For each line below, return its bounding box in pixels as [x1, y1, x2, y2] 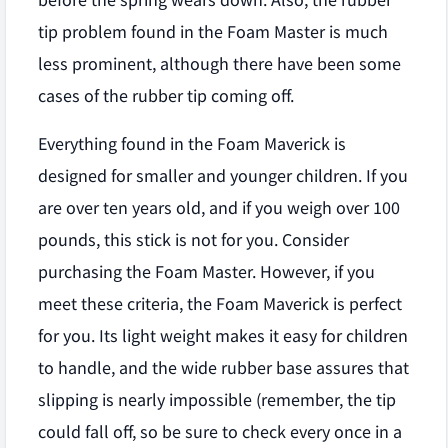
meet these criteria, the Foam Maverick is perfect [38, 293, 402, 315]
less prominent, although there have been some [38, 53, 401, 75]
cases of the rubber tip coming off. [38, 85, 294, 107]
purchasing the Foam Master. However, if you [38, 261, 375, 283]
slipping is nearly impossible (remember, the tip [38, 389, 396, 411]
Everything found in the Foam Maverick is [38, 133, 346, 155]
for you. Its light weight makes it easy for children [38, 325, 408, 347]
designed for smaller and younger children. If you [38, 165, 408, 187]
